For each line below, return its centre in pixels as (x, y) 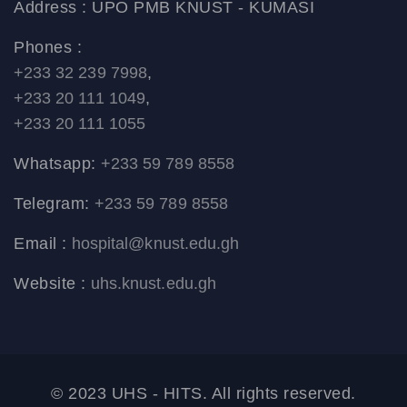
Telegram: (54, 204)
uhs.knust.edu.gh (154, 284)
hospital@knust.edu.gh (156, 244)
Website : (52, 284)
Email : (43, 244)
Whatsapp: (57, 164)
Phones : (48, 48)
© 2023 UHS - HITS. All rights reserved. (203, 394)
